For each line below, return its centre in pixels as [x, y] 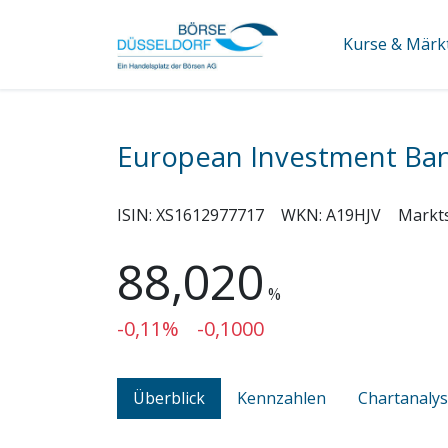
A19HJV [353, 214]
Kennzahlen [281, 397]
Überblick [169, 397]
